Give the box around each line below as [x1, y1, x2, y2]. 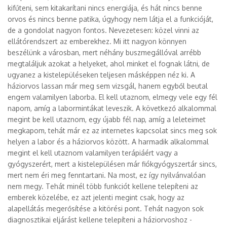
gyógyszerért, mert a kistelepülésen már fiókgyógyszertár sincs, [8, 160, 217, 168]
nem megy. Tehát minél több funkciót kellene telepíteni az [8, 182, 198, 191]
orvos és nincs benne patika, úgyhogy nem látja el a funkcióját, [8, 15, 213, 23]
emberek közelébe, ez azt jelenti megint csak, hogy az [8, 193, 184, 202]
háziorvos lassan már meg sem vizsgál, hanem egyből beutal [8, 82, 208, 90]
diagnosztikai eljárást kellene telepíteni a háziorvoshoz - [8, 215, 192, 224]
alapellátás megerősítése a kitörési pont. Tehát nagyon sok [8, 204, 204, 213]
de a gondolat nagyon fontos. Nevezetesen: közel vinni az [8, 26, 199, 34]
